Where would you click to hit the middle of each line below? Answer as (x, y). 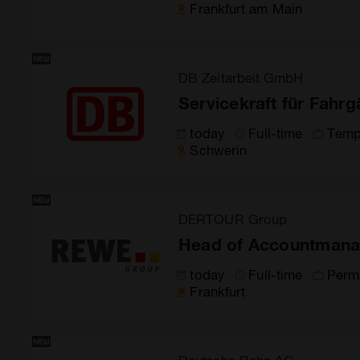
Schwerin (219, 149)
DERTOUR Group (233, 219)
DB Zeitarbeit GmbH (241, 77)
